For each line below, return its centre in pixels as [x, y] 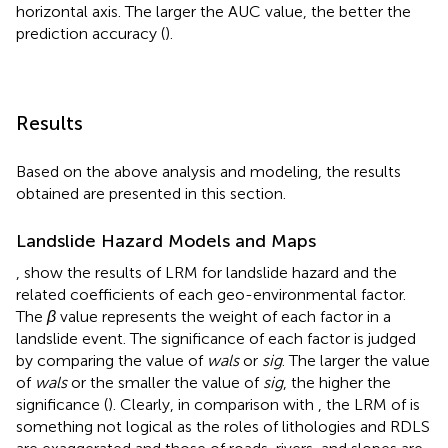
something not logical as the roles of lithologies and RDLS [223, 426]
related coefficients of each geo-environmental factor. [211, 294]
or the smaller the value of [165, 382]
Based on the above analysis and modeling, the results [208, 171]
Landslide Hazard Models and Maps [166, 240]
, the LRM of [364, 404]
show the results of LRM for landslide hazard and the [210, 272]
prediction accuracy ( [90, 33]
